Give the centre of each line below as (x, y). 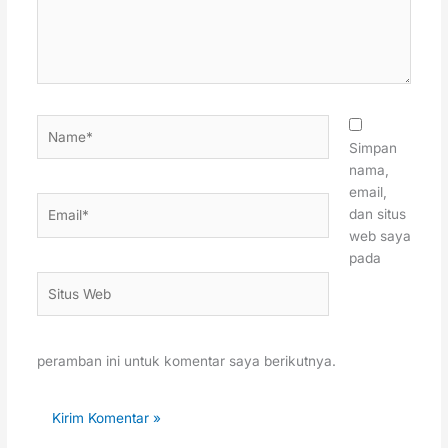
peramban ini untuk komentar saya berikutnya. (186, 361)
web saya (380, 235)
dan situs (378, 213)
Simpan (373, 147)
